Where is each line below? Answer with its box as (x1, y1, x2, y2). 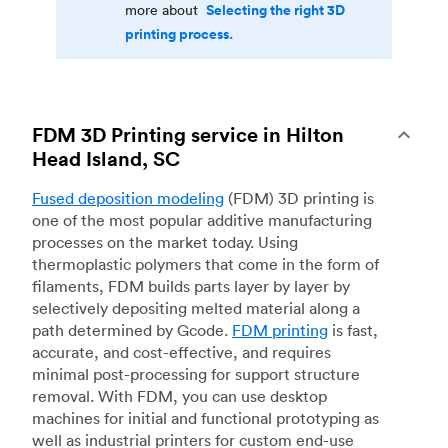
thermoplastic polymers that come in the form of (32, 253, 379, 274)
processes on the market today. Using (32, 231, 298, 252)
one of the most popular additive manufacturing (32, 209, 372, 230)
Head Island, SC (32, 144, 180, 172)
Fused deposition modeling (32, 187, 224, 208)
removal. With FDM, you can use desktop (32, 385, 327, 406)
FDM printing (232, 319, 328, 340)
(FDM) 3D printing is (224, 187, 374, 208)
